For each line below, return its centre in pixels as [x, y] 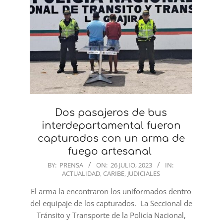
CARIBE [114, 173]
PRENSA [71, 165]
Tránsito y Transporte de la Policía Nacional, [111, 215]
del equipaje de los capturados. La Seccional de [111, 203]
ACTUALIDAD [81, 173]
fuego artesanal [111, 151]
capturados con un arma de [111, 138]
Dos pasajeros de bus [111, 112]
